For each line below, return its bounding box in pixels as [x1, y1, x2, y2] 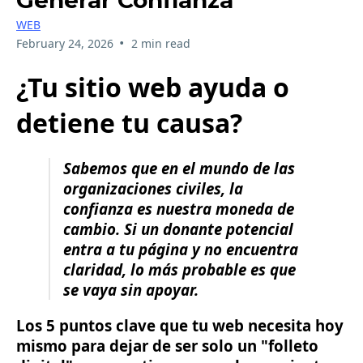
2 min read [130, 36, 190, 52]
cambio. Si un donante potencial [63, 219, 293, 240]
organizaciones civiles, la [63, 178, 243, 199]
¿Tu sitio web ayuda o [16, 69, 289, 105]
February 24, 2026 [16, 36, 113, 52]
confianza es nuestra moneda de [63, 199, 294, 220]
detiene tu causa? [16, 105, 242, 140]
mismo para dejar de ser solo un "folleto [16, 335, 318, 356]
